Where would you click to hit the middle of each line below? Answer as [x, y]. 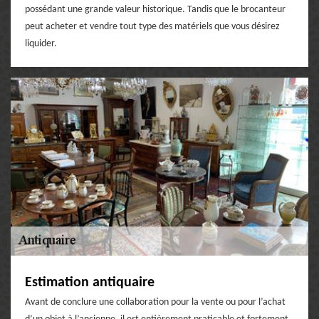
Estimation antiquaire [90, 282]
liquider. [41, 43]
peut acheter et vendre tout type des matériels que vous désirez [152, 26]
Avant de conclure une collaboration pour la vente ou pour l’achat [155, 302]
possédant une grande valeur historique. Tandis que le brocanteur [155, 9]
